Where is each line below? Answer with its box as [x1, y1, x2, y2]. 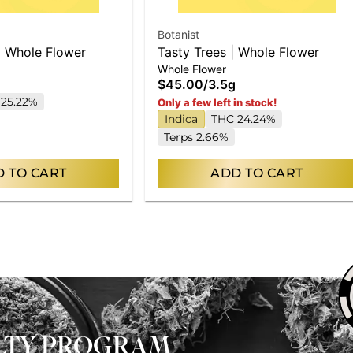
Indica [165, 111, 198, 126]
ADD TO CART [210, 165, 303, 180]
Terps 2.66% [164, 129, 229, 144]
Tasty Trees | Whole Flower [158, 43, 319, 60]
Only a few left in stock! [158, 95, 277, 109]
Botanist [158, 27, 199, 41]
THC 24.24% [211, 111, 276, 126]
